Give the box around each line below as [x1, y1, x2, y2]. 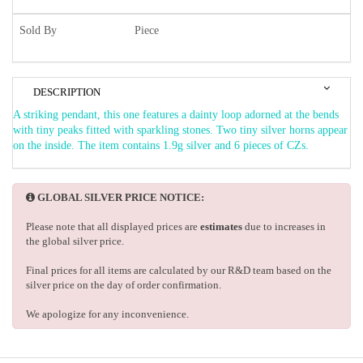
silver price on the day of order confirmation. [26, 279, 221, 292]
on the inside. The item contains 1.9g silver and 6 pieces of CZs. [13, 139, 312, 152]
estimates [200, 220, 242, 233]
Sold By [19, 24, 57, 37]
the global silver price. [26, 235, 124, 248]
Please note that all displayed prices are [26, 220, 200, 233]
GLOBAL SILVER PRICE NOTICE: [37, 191, 204, 204]
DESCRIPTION [33, 86, 100, 99]
